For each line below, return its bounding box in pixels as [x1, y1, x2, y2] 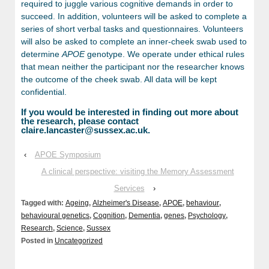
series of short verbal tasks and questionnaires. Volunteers [21, 23, 243, 34]
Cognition [93, 211, 125, 220]
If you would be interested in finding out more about [21, 106, 238, 117]
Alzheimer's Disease [92, 198, 159, 207]
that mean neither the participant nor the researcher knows [21, 61, 244, 71]
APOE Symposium [35, 150, 101, 159]
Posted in [21, 236, 55, 245]
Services [113, 183, 145, 193]
